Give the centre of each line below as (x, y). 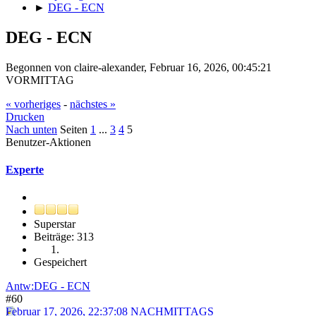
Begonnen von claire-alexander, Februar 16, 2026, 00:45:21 (139, 67)
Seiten (74, 129)
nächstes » (93, 104)
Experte (25, 169)
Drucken (25, 116)
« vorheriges (33, 104)
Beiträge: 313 (64, 237)
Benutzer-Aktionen (48, 142)
